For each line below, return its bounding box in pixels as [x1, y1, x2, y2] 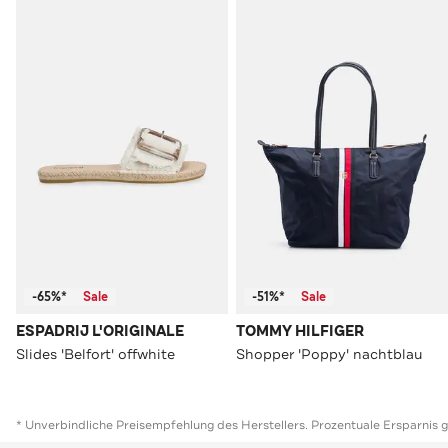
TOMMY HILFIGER [236, 322, 364, 342]
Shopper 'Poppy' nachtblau [236, 345, 423, 364]
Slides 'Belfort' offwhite [16, 345, 175, 364]
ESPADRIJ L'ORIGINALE [16, 322, 184, 342]
